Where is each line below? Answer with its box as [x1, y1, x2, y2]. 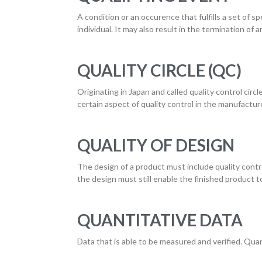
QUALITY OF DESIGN [77, 135, 235, 155]
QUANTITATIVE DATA [77, 210, 243, 230]
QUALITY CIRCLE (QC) [77, 60, 242, 80]
